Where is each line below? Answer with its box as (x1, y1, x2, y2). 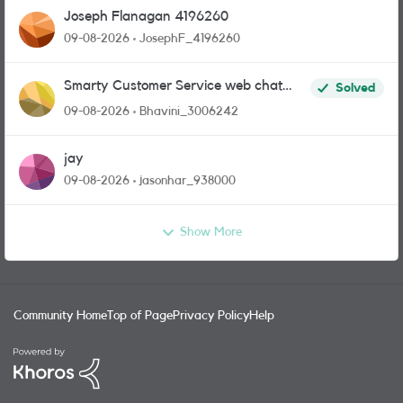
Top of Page (107, 309, 173, 322)
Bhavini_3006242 (139, 105, 238, 118)
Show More (180, 226, 242, 238)
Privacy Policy (173, 309, 249, 322)
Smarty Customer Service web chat (64, 78, 282, 93)
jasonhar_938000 (139, 175, 236, 187)
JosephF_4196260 (139, 32, 240, 45)
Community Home (13, 309, 107, 322)
